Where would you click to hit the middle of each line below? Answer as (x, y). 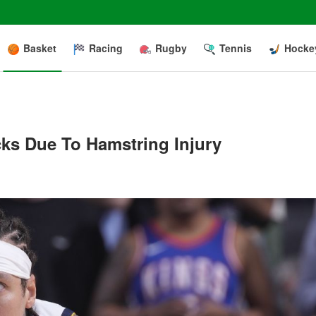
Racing (106, 48)
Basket (40, 48)
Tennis (236, 48)
